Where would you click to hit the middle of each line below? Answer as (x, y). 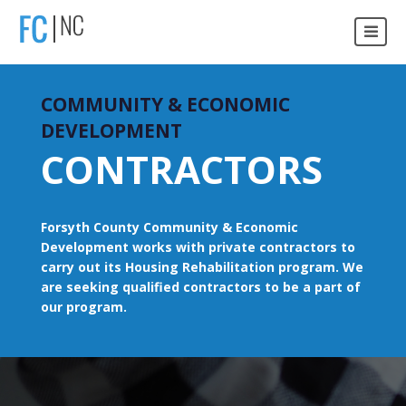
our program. (84, 306)
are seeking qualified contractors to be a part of (201, 286)
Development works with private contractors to (198, 246)
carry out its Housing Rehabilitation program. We (202, 266)
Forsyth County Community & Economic (169, 227)
